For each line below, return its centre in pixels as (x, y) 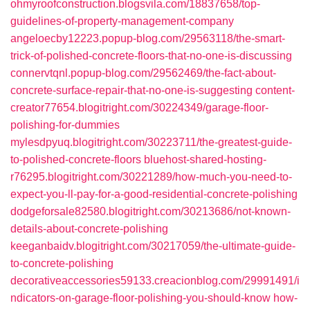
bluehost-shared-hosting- (205, 159)
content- (275, 90)
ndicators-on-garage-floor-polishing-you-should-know (140, 298)
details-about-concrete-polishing (89, 229)
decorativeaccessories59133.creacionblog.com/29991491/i (155, 281)
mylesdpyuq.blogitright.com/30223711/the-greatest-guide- (151, 142)
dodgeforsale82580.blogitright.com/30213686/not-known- (151, 211)
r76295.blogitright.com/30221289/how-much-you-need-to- (151, 177)
